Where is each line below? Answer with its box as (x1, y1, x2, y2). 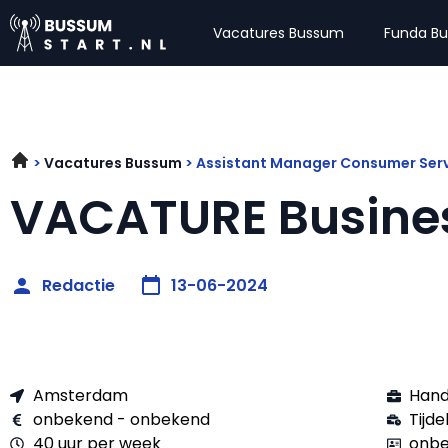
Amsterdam (32, 384, 128, 407)
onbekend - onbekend (32, 408, 210, 431)
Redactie (42, 274, 115, 297)
